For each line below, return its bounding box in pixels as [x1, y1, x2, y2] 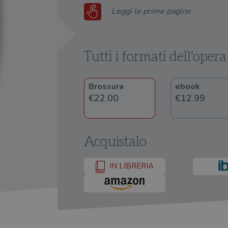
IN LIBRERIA [107, 161, 154, 172]
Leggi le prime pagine [111, 5, 191, 17]
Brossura [89, 81, 124, 92]
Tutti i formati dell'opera [84, 49, 226, 65]
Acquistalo [84, 134, 147, 150]
